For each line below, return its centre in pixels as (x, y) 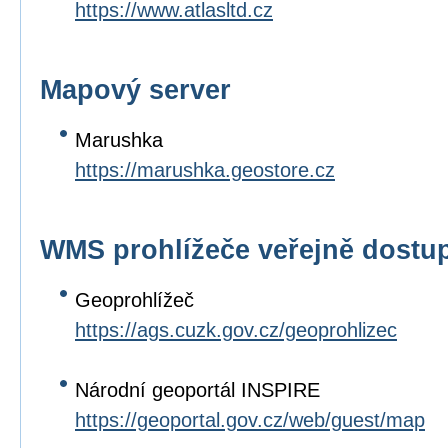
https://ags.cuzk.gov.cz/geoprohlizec (236, 330)
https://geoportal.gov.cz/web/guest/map (250, 420)
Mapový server (135, 89)
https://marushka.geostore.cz (205, 170)
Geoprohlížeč (134, 300)
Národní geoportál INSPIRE (197, 390)
